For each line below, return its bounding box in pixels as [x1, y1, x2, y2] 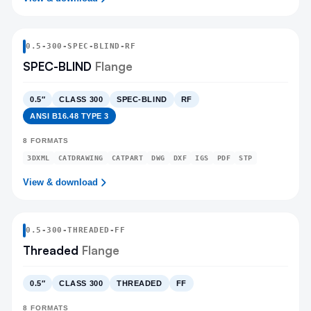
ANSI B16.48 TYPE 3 [30, 112, 109, 120]
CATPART [111, 154, 143, 162]
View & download [23, 177, 98, 187]
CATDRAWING [58, 154, 103, 162]
